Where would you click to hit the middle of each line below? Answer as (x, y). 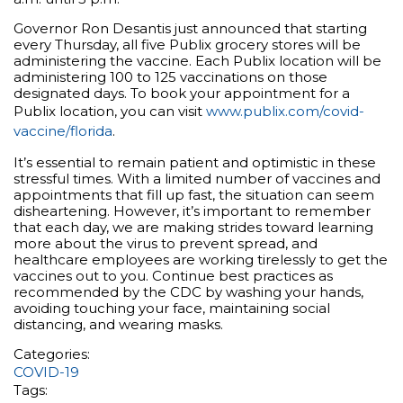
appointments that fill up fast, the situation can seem (194, 195)
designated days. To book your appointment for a (182, 94)
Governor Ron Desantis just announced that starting (190, 29)
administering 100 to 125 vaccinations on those (170, 77)
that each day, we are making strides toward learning (193, 228)
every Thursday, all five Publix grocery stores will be (187, 45)
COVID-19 (46, 372)
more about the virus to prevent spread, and (166, 244)
